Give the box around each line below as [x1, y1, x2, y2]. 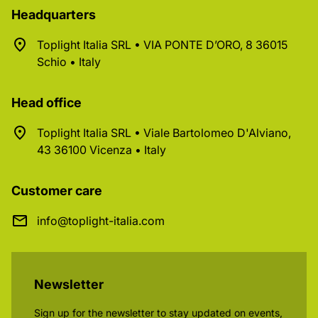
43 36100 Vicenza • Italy [37, 143, 166, 158]
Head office [11, 95, 82, 111]
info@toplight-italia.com [37, 214, 165, 229]
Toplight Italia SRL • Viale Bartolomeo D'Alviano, [37, 126, 291, 141]
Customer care [11, 183, 102, 199]
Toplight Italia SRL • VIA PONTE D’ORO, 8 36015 [37, 38, 287, 53]
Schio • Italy [37, 55, 101, 70]
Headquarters [11, 7, 96, 23]
